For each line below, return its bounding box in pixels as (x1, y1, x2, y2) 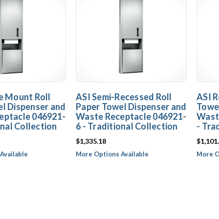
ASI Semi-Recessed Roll (76, 91, 172, 102)
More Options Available (76, 150, 149, 158)
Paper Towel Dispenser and (76, 101, 187, 112)
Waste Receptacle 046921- (76, 111, 186, 122)
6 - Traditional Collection (76, 121, 178, 131)
